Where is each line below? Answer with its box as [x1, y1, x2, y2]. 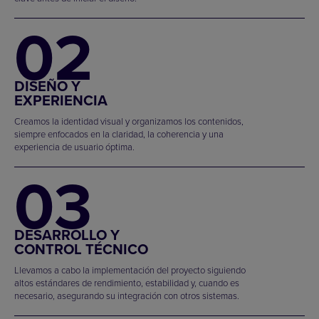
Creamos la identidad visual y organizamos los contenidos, [14, 114, 244, 127]
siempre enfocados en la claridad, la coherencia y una [14, 127, 224, 140]
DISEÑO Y [14, 75, 80, 97]
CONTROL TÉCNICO [14, 239, 148, 260]
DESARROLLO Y [14, 224, 120, 246]
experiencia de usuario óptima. [14, 140, 135, 153]
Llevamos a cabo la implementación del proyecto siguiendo [14, 263, 246, 276]
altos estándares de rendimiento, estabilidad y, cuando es [14, 276, 239, 289]
